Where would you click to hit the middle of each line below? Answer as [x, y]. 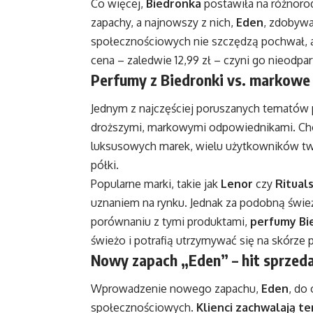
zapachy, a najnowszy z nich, [163, 22]
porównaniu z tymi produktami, [170, 222]
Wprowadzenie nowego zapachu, [176, 289]
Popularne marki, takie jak [156, 184]
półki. [105, 165]
